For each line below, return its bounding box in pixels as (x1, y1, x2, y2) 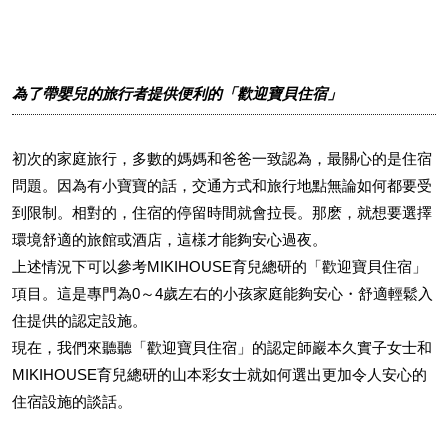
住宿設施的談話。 (12, 393, 132, 410)
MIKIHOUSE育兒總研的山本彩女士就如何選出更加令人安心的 (12, 366, 427, 383)
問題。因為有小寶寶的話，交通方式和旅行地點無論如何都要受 (12, 177, 432, 194)
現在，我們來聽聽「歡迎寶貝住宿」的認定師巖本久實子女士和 (12, 339, 432, 356)
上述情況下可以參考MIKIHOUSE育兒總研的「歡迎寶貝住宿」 (12, 258, 427, 275)
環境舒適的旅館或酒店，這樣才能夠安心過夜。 (12, 231, 327, 248)
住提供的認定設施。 (12, 312, 147, 329)
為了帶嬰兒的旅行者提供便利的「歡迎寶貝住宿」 (12, 85, 342, 102)
